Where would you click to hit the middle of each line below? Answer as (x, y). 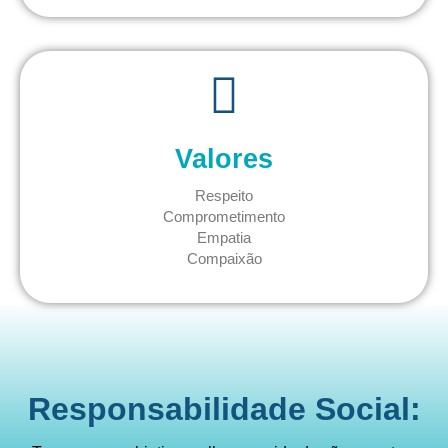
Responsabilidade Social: (224, 409)
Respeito (224, 195)
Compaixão (224, 258)
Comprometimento (224, 216)
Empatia (224, 237)
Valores (224, 158)
